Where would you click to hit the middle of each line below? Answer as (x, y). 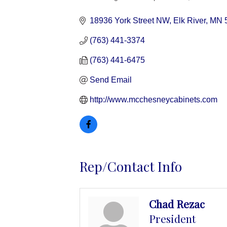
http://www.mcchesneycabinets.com (154, 100)
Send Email (111, 80)
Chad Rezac (177, 204)
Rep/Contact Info (131, 167)
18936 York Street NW (129, 21)
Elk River (190, 21)
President (172, 219)
